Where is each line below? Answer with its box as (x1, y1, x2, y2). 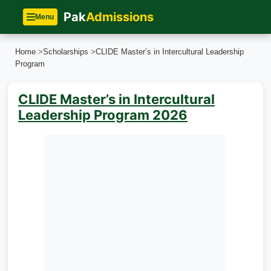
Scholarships (43, 47, 88, 56)
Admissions (86, 10, 154, 24)
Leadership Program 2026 (18, 107, 188, 123)
